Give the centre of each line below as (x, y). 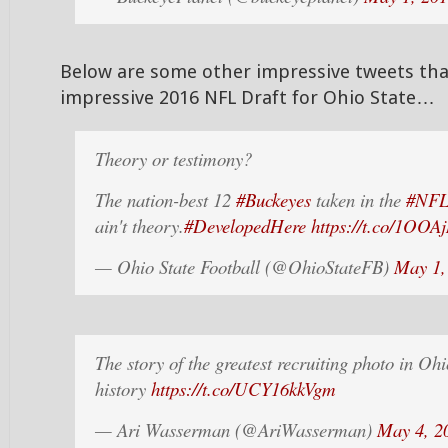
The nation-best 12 (165, 199)
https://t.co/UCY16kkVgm (243, 388)
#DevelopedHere (245, 225)
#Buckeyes (273, 199)
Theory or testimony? (173, 158)
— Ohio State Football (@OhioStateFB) (244, 266)
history (123, 388)
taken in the (358, 199)
